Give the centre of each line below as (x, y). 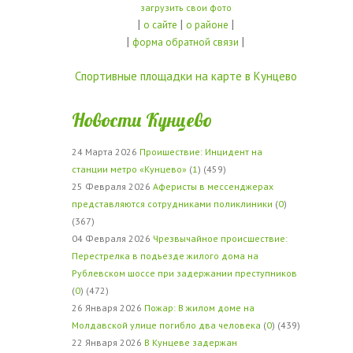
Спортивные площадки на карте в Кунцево (186, 76)
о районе (207, 25)
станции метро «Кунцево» (129, 169)
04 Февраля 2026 (112, 238)
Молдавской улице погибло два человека (166, 325)
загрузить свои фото (186, 7)
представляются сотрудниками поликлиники (172, 204)
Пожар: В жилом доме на (199, 308)
